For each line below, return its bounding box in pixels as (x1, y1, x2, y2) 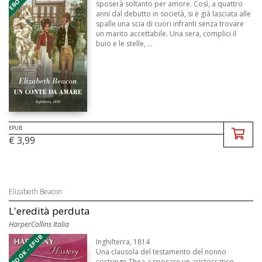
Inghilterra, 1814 (96, 237, 150, 247)
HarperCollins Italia (9, 219, 69, 230)
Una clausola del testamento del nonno (96, 247, 227, 257)
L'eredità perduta (9, 204, 90, 218)
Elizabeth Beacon (9, 187, 62, 197)
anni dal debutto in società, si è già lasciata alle (96, 9, 251, 19)
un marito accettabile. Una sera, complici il (96, 29, 237, 39)
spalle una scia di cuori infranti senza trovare (96, 19, 244, 29)
